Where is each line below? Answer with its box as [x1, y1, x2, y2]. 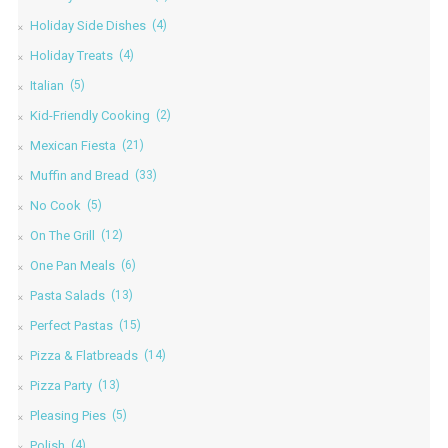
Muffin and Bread [29, 168, 129, 184]
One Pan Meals [29, 258, 115, 274]
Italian [29, 78, 64, 94]
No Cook [29, 198, 81, 214]
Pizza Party [29, 378, 92, 394]
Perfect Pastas [29, 318, 113, 334]
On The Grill [29, 228, 95, 244]
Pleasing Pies [29, 408, 106, 424]
